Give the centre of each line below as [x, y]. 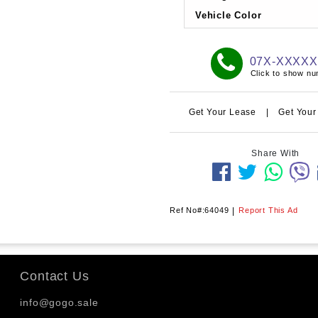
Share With [276, 153]
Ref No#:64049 [199, 210]
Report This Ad [268, 210]
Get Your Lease [224, 112]
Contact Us [55, 276]
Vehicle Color [229, 15]
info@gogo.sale [59, 302]
